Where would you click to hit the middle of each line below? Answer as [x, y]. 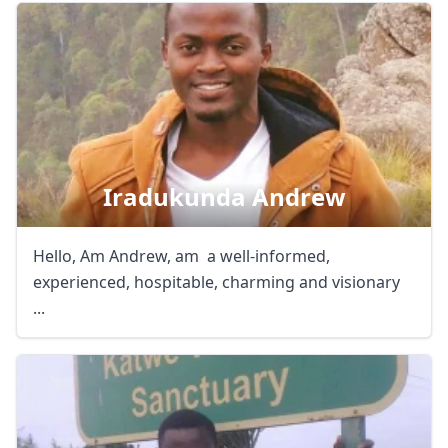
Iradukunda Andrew [224, 196]
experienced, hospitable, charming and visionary [216, 282]
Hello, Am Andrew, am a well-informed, [181, 256]
